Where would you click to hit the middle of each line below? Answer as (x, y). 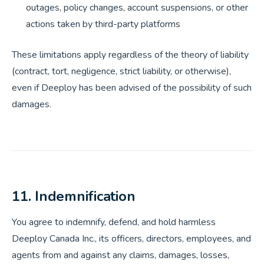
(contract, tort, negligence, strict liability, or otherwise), (121, 71)
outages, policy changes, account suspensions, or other (137, 8)
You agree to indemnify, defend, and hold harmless (114, 222)
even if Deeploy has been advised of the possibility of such (132, 88)
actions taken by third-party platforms (103, 24)
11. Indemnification (74, 196)
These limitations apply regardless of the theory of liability (130, 55)
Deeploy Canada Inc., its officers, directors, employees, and (131, 239)
